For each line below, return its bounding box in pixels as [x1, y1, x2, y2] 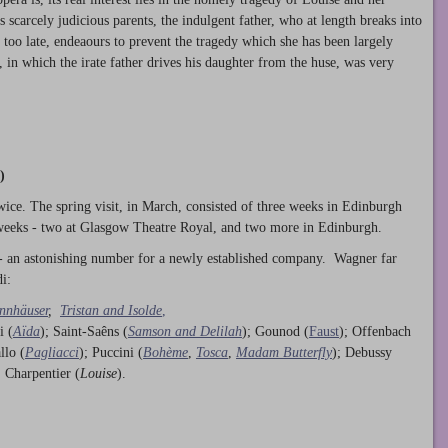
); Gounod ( [242, 323, 309, 339]
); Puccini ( [79, 344, 143, 360]
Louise [80, 365, 117, 381]
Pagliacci [25, 344, 79, 360]
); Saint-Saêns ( [40, 323, 128, 339]
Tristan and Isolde [60, 302, 162, 318]
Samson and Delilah [128, 323, 242, 339]
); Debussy [332, 344, 392, 360]
